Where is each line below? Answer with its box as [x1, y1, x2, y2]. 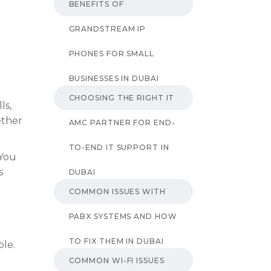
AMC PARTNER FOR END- [68, 117, 175, 127]
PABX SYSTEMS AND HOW [68, 211, 177, 221]
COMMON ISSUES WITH [68, 186, 166, 196]
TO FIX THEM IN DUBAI [68, 236, 164, 246]
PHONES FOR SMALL [68, 48, 154, 58]
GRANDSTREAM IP [68, 24, 146, 33]
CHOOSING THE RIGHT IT [68, 93, 175, 102]
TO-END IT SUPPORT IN [68, 142, 169, 152]
